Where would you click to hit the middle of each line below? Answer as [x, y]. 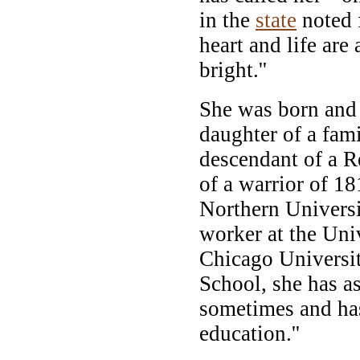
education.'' [250, 333]
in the [227, 20]
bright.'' [233, 70]
